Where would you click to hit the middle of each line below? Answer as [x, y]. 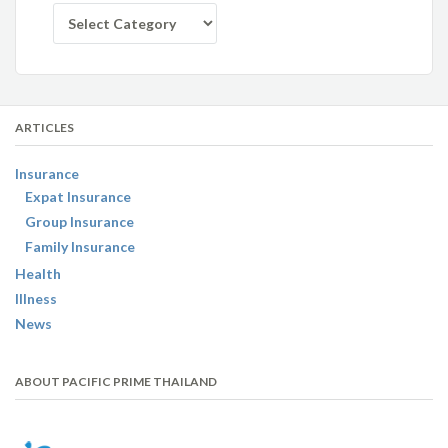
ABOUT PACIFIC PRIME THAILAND [116, 382]
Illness [36, 298]
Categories [90, 12]
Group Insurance [79, 221]
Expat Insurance [78, 196]
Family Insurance [80, 246]
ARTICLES [44, 127]
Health [38, 273]
